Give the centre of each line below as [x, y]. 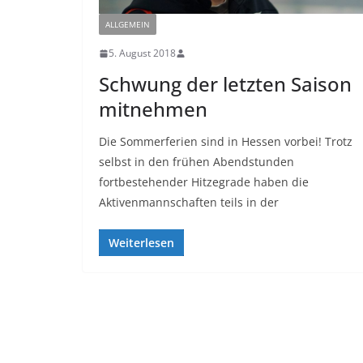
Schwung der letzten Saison [225, 84]
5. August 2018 [142, 53]
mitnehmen [153, 109]
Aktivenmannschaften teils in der [189, 203]
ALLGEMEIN [128, 25]
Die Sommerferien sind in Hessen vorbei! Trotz [226, 142]
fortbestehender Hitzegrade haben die [204, 182]
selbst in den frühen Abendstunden [196, 162]
